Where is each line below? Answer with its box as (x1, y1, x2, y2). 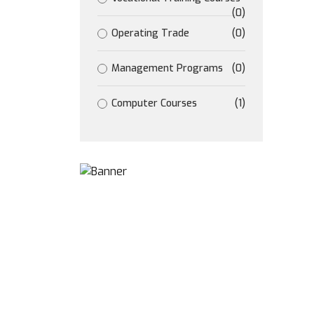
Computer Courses (111, 97, 197, 110)
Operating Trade (111, 27, 189, 40)
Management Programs (111, 62, 223, 75)
